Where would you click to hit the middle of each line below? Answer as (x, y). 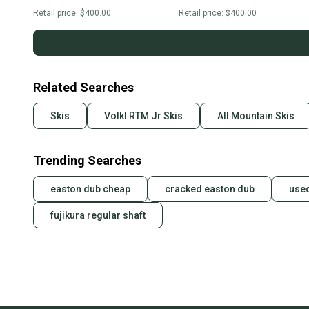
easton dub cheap (90, 189)
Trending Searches (87, 161)
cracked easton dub (210, 189)
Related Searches (83, 88)
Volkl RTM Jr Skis (143, 116)
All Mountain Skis (256, 116)
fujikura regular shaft (98, 216)
